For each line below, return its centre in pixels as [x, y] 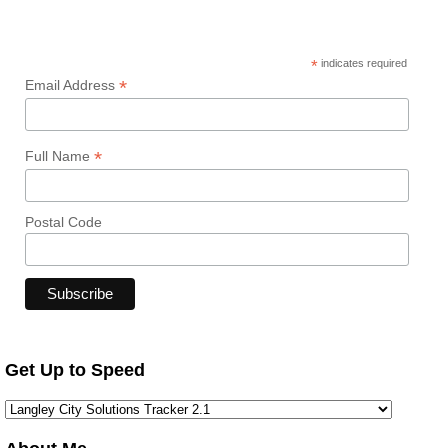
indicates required [363, 62]
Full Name [59, 156]
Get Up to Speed [75, 370]
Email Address [72, 84]
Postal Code [63, 222]
